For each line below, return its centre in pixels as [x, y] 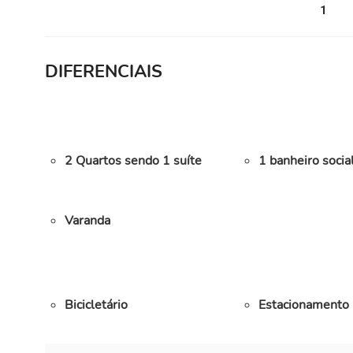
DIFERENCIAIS [104, 71]
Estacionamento [303, 305]
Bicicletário [96, 305]
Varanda [87, 220]
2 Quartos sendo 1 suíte [133, 161]
